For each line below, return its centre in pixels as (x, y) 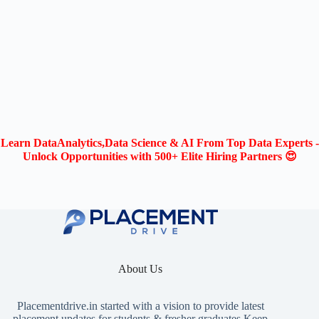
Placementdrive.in (57, 306)
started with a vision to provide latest (181, 306)
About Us (141, 269)
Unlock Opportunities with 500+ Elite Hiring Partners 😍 (159, 156)
